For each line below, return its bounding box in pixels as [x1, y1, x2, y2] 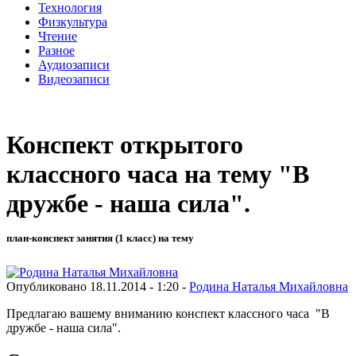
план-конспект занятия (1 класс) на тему [6, 232, 194, 245]
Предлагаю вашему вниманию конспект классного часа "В [6, 306, 330, 320]
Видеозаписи [38, 72, 110, 86]
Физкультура [38, 14, 107, 29]
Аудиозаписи [38, 57, 110, 72]
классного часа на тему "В [6, 160, 309, 189]
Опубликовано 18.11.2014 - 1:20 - [6, 279, 189, 293]
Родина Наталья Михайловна [189, 279, 348, 293]
